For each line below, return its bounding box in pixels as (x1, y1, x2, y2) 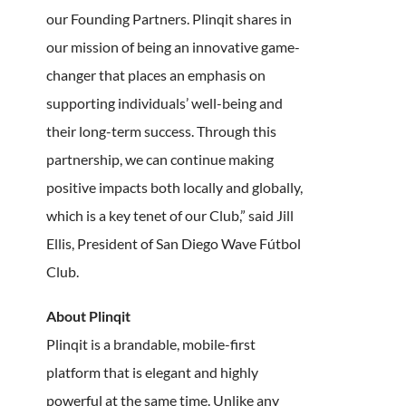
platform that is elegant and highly (45, 362, 258, 381)
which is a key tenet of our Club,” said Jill (45, 206, 294, 224)
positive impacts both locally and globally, (45, 178, 303, 196)
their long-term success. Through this (45, 121, 276, 140)
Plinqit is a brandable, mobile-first (45, 334, 256, 353)
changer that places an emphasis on (45, 65, 266, 83)
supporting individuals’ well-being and (45, 93, 283, 111)
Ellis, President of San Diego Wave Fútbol (45, 234, 301, 252)
